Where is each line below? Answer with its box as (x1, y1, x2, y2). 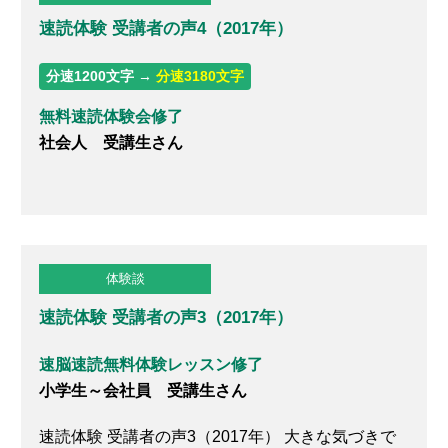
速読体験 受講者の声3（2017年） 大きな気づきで (39, 427, 397, 445)
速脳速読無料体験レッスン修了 (39, 355, 264, 373)
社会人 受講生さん (39, 134, 184, 152)
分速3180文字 (156, 67, 245, 84)
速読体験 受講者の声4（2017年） (39, 18, 294, 38)
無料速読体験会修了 (39, 108, 184, 126)
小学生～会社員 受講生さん (39, 381, 248, 399)
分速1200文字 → (46, 67, 157, 84)
